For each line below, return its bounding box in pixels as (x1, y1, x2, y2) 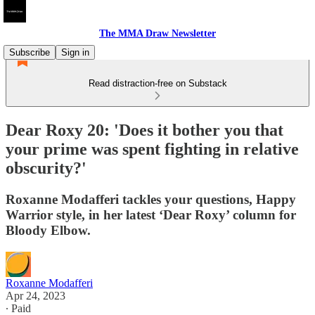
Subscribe (9, 47, 50, 58)
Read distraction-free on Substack (88, 78, 227, 89)
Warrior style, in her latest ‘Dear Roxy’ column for (6, 207, 296, 222)
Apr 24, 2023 (6, 289, 65, 302)
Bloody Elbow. (6, 222, 91, 238)
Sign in (61, 47, 89, 58)
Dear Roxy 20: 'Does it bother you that (6, 120, 283, 139)
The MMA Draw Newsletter (99, 28, 216, 39)
